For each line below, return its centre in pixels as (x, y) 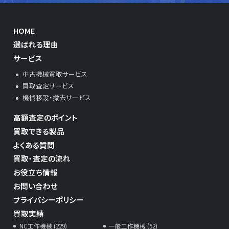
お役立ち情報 (36, 172)
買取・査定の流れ (42, 158)
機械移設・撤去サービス (56, 98)
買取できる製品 (39, 131)
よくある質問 (34, 145)
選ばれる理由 (36, 44)
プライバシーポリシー (49, 199)
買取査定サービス (48, 86)
